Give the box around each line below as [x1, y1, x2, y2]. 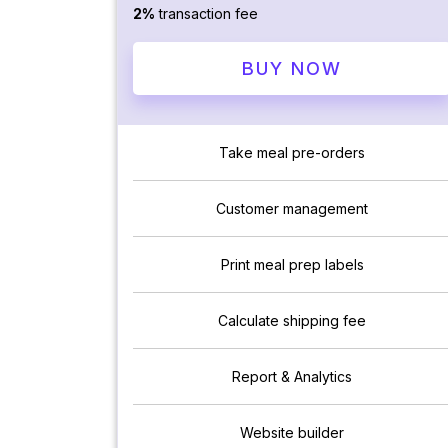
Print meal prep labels [220, 256, 364, 274]
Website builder [240, 424, 344, 442]
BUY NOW [242, 58, 342, 80]
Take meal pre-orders [219, 144, 365, 162]
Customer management [216, 200, 368, 218]
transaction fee [155, 5, 258, 22]
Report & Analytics [232, 368, 352, 386]
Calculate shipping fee [218, 312, 366, 330]
